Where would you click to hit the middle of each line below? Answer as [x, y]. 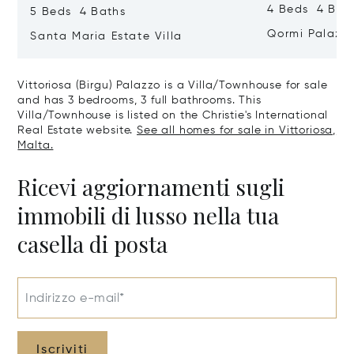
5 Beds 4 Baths [78, 12]
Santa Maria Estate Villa [106, 37]
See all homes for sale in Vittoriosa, [237, 131]
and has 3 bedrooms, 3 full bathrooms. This [139, 101]
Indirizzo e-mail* [75, 299]
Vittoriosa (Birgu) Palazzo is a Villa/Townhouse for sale [173, 86]
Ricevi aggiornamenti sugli [151, 187]
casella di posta [93, 244]
